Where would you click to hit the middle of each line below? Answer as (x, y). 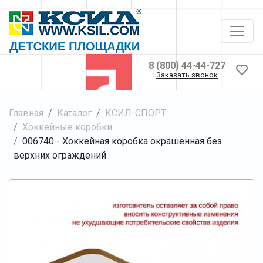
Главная (26, 113)
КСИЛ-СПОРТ (136, 113)
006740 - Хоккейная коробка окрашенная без (122, 141)
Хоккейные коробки (67, 127)
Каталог (74, 113)
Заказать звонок (187, 75)
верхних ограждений (60, 155)
